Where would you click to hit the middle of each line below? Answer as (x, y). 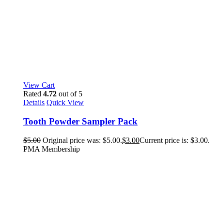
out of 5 (70, 94)
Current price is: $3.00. (175, 140)
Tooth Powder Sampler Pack (80, 121)
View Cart (39, 85)
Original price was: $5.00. (82, 140)
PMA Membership (52, 149)
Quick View (65, 103)
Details (34, 103)
